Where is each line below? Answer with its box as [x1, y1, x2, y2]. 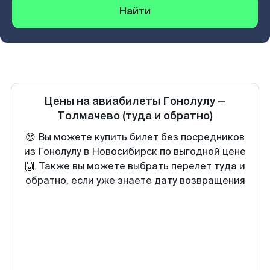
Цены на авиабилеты [44, 94, 163, 108]
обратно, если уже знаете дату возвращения [25, 174, 245, 187]
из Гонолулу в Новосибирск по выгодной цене [24, 145, 246, 158]
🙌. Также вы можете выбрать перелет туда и [25, 160, 245, 172]
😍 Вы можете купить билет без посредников [25, 131, 245, 143]
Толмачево [57, 108, 120, 123]
